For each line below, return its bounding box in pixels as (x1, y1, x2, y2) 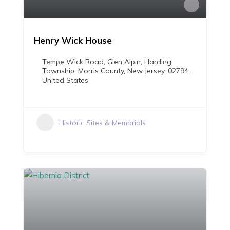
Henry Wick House (34, 35, 112, 46)
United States (42, 75, 88, 85)
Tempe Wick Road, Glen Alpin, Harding (42, 57, 171, 66)
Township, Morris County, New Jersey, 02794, (42, 66, 190, 75)
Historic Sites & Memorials (59, 118, 146, 127)
